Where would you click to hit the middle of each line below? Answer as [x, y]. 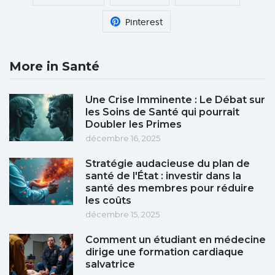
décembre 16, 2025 [123, 138]
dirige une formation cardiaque [165, 252]
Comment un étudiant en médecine [176, 240]
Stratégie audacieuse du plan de [168, 164]
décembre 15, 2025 [122, 215]
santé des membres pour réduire [170, 188]
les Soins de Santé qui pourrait [162, 112]
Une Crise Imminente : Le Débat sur [175, 100]
